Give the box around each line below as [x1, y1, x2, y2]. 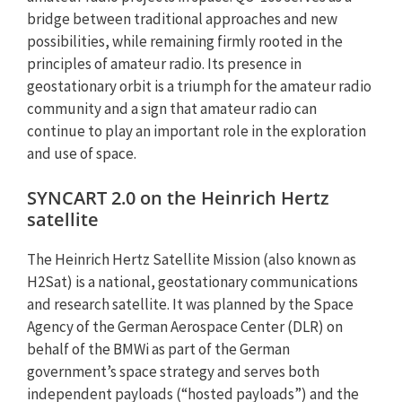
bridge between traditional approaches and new [27, 8, 337, 29]
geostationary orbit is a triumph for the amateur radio [27, 75, 371, 96]
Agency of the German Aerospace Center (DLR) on [27, 317, 343, 336]
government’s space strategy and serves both [27, 362, 319, 381]
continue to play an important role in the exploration [27, 120, 366, 141]
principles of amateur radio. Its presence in [27, 53, 301, 74]
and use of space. [27, 143, 136, 163]
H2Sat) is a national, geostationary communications [27, 272, 358, 292]
